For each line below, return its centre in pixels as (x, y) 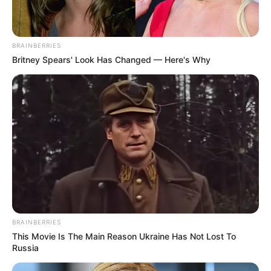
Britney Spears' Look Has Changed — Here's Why (111, 59)
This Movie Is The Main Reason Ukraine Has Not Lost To (124, 236)
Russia (25, 247)
